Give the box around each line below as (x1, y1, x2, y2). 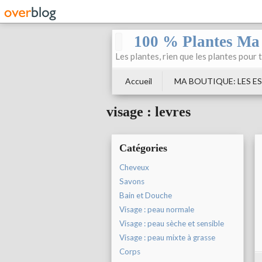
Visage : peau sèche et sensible (119, 219, 224, 229)
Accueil (125, 76, 152, 86)
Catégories (119, 142, 167, 154)
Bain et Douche (119, 191, 172, 201)
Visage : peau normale (119, 205, 194, 215)
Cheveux (119, 163, 149, 173)
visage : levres (106, 104, 191, 120)
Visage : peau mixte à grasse (119, 233, 215, 243)
